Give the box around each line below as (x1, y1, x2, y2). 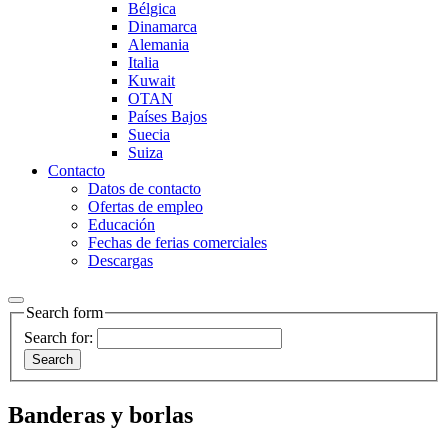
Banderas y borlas (8, 401, 193, 428)
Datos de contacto (88, 180, 201, 197)
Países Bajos (128, 108, 207, 125)
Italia (128, 54, 159, 71)
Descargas (88, 252, 153, 269)
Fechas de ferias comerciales (88, 234, 267, 251)
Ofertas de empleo (88, 198, 203, 215)
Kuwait (128, 72, 175, 89)
